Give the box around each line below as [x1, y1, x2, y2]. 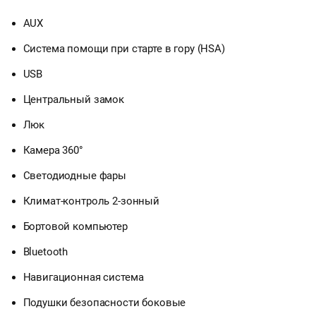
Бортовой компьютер [23, 220, 128, 233]
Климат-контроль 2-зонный [23, 195, 159, 208]
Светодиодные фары [23, 169, 126, 183]
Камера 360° [23, 144, 83, 157]
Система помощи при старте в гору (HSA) [23, 42, 225, 56]
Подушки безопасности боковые [23, 296, 186, 310]
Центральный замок [23, 93, 124, 107]
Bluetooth [23, 245, 68, 259]
